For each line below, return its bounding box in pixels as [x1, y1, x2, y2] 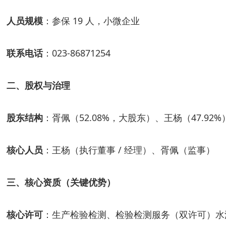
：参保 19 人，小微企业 [43, 15, 140, 27]
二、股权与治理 [7, 79, 70, 91]
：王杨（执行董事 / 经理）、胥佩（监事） [43, 144, 215, 156]
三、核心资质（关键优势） [7, 176, 116, 188]
